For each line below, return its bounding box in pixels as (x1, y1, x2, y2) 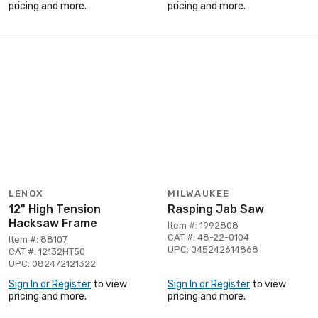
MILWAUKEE (168, 187, 230, 199)
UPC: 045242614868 (168, 243, 258, 255)
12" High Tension (9, 202, 101, 216)
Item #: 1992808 (168, 219, 238, 231)
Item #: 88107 (9, 234, 67, 245)
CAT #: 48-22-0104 (168, 231, 249, 243)
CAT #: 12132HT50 (9, 246, 85, 257)
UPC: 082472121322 (9, 258, 96, 269)
